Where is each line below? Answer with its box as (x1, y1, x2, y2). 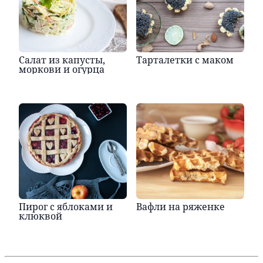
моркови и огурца (19, 62, 104, 76)
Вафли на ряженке (136, 200, 225, 213)
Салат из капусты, (19, 53, 105, 66)
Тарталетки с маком (136, 53, 234, 66)
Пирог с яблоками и (19, 200, 113, 213)
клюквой (19, 209, 62, 222)
